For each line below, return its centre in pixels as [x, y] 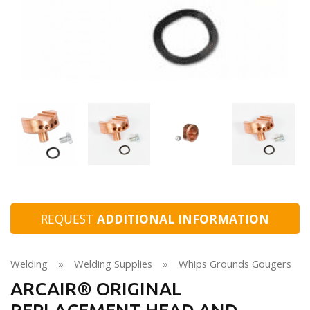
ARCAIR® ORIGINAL [96, 289]
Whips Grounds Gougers [235, 264]
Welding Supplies [113, 264]
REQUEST [69, 219]
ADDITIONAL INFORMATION [183, 219]
